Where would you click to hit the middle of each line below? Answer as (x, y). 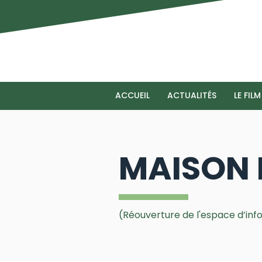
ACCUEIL (132, 95)
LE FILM (247, 95)
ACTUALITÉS (192, 95)
